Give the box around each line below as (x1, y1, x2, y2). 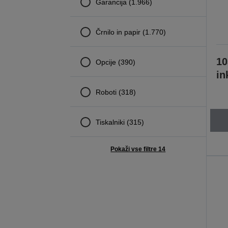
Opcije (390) (95, 58, 135, 66)
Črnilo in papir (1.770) (95, 27, 166, 36)
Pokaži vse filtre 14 (110, 146, 166, 153)
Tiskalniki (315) (95, 118, 144, 126)
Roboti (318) (95, 88, 136, 96)
